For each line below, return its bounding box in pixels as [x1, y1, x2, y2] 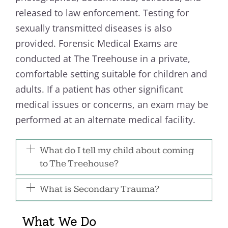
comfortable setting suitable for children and [15, 68, 208, 80]
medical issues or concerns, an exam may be [15, 98, 209, 111]
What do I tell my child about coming [39, 145, 194, 157]
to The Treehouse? [39, 158, 119, 170]
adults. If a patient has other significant [15, 83, 183, 96]
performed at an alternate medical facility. [15, 113, 196, 126]
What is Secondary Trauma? [39, 183, 159, 195]
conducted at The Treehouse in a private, [15, 52, 191, 65]
